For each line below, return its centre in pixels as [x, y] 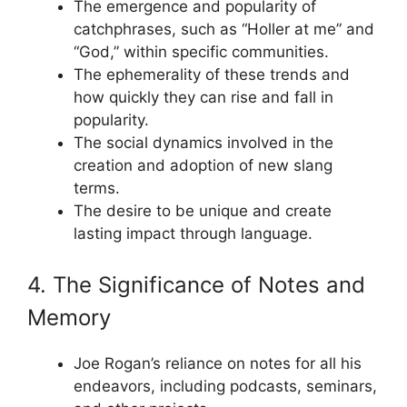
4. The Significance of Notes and [196, 284]
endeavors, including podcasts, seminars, [225, 386]
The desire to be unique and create [203, 211]
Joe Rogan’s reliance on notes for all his [218, 363]
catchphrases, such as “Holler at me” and [224, 29]
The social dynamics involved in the [203, 143]
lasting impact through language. [193, 233]
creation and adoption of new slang [203, 165]
